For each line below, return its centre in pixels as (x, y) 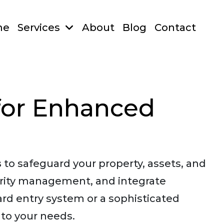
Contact (175, 27)
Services (40, 27)
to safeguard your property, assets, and (104, 163)
